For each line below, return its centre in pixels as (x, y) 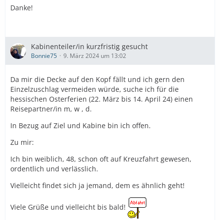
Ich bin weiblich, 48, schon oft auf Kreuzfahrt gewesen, (101, 159)
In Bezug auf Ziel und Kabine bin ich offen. (81, 125)
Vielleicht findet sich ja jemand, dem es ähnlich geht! (97, 185)
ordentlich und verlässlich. (54, 169)
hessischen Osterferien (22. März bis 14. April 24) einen (102, 99)
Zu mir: (22, 142)
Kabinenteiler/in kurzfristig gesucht (89, 46)
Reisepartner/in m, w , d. (51, 109)
